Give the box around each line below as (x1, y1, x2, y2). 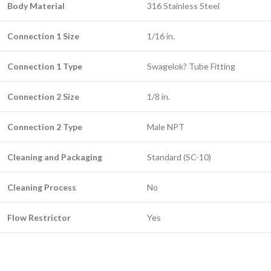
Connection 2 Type (7, 122, 82, 132)
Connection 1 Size (7, 31, 79, 41)
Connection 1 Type (7, 61, 82, 71)
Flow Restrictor (7, 212, 71, 223)
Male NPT (147, 122, 184, 132)
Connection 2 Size (7, 91, 79, 102)
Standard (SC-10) (147, 152, 211, 162)
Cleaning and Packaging (7, 152, 102, 162)
